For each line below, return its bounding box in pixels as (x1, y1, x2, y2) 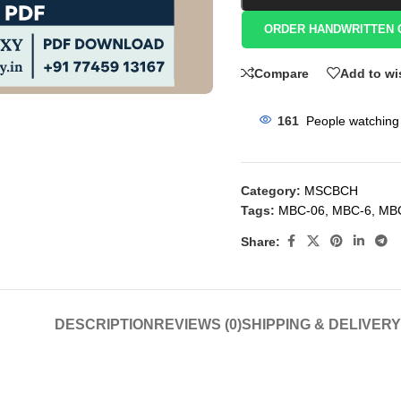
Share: (241, 234, 280, 249)
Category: (241, 183, 301, 198)
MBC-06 (278, 203, 325, 218)
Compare (254, 65, 309, 81)
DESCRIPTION (54, 317, 154, 332)
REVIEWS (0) (153, 317, 242, 332)
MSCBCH (304, 183, 358, 198)
